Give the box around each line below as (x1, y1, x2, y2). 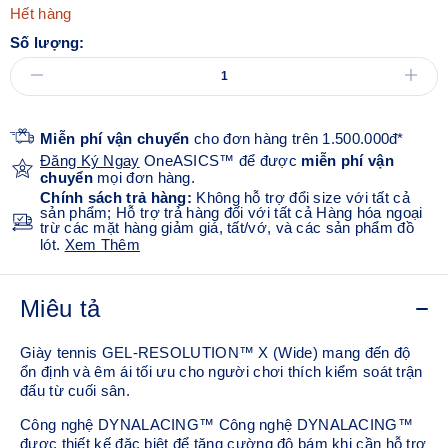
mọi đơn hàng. (92, 168, 196, 186)
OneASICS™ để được (139, 151, 302, 169)
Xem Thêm (64, 235, 140, 253)
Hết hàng (10, 4, 72, 22)
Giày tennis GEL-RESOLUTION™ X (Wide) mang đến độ (20, 343, 411, 361)
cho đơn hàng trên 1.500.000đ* (194, 129, 404, 147)
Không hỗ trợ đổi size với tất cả (196, 188, 410, 206)
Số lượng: (10, 33, 85, 51)
